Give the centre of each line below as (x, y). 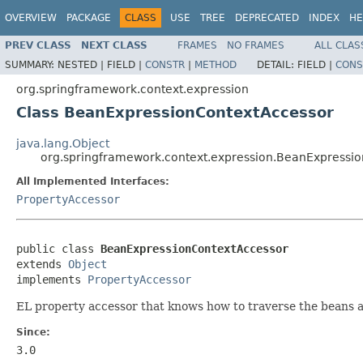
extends (42, 264)
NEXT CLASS (114, 45)
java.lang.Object (63, 143)
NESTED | (82, 64)
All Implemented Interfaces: (93, 181)
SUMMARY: (31, 64)
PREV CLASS (38, 45)
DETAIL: (277, 64)
